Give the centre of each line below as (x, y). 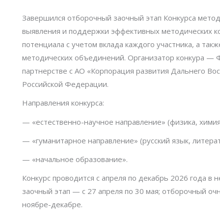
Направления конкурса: (63, 103)
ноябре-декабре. (65, 205)
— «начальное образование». (77, 159)
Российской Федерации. (66, 84)
